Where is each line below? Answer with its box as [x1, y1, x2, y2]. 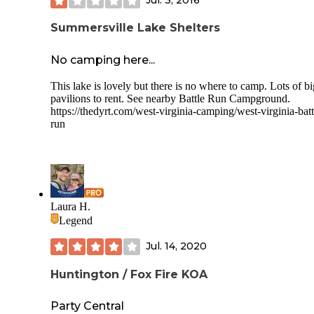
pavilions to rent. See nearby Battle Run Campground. [50, 92, 290, 104]
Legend [59, 214, 93, 226]
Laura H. [50, 200, 90, 212]
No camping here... [50, 53, 155, 67]
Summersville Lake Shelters [50, 21, 220, 35]
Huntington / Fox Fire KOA [50, 267, 207, 281]
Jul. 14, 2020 [146, 240, 207, 253]
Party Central [50, 299, 124, 313]
